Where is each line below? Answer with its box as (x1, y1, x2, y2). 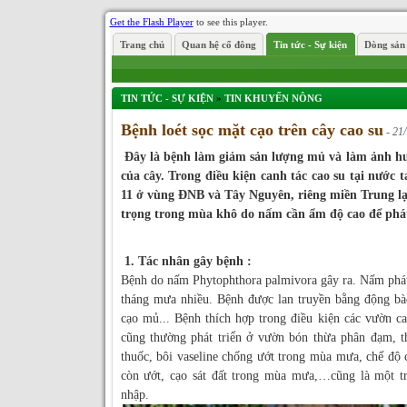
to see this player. (193, 16, 268, 27)
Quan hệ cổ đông (181, 39, 256, 50)
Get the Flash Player (109, 16, 194, 27)
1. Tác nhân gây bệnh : (120, 254, 252, 268)
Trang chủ (119, 39, 164, 50)
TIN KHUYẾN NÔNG (223, 93, 323, 104)
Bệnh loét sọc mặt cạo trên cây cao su (120, 121, 383, 139)
